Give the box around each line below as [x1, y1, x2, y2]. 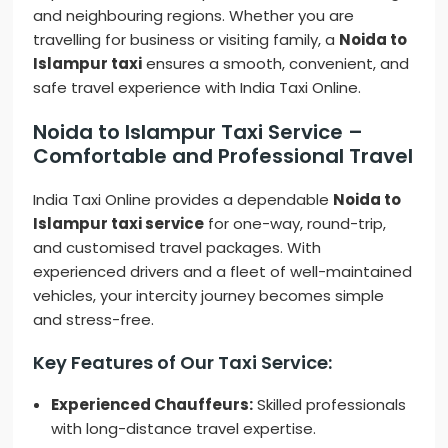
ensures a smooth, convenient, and [142, 53, 410, 75]
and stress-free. [33, 309, 155, 331]
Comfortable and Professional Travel [33, 142, 414, 171]
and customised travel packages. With [33, 237, 322, 259]
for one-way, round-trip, [204, 213, 387, 235]
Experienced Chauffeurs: [51, 394, 254, 416]
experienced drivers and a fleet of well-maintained [33, 261, 413, 283]
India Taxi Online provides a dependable [33, 189, 334, 211]
